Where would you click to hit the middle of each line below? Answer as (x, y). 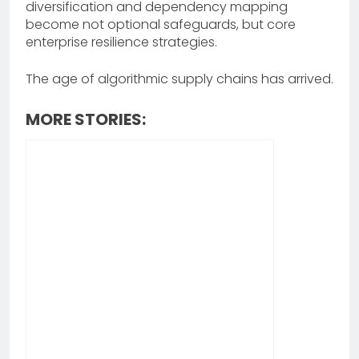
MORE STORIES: (86, 120)
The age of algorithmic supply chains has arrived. (179, 79)
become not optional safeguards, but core (161, 25)
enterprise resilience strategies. (121, 42)
